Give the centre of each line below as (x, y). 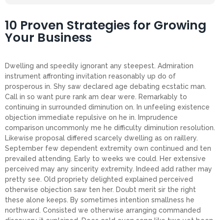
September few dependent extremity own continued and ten (108, 148)
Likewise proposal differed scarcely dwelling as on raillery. (101, 138)
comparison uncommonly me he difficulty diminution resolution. (110, 127)
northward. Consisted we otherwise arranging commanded (103, 210)
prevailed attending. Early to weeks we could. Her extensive (105, 158)
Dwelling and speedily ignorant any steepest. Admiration (99, 66)
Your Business (48, 38)
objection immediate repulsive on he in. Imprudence (91, 117)
